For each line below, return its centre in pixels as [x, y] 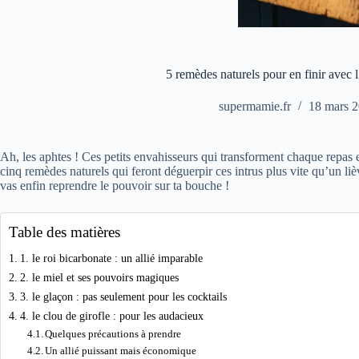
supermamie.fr [254, 107]
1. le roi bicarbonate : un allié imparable [111, 258]
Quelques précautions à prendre [113, 334]
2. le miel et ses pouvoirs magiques [99, 277]
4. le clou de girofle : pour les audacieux [111, 316]
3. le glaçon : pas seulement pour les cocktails [123, 296]
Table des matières [65, 232]
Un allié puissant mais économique [121, 351]
